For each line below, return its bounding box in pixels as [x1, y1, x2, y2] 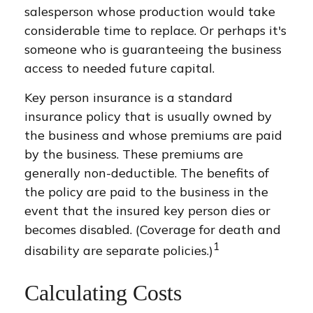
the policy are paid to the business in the [24, 184, 268, 200]
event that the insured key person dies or [24, 203, 270, 219]
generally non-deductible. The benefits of [24, 165, 269, 181]
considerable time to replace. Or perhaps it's [24, 22, 286, 38]
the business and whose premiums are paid [24, 127, 282, 143]
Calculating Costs [24, 281, 182, 305]
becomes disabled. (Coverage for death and [24, 221, 281, 238]
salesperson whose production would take [24, 3, 275, 20]
